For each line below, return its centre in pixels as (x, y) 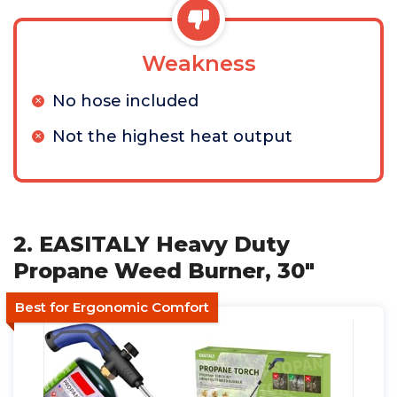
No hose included (125, 101)
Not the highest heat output (172, 136)
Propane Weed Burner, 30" (164, 271)
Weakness (198, 63)
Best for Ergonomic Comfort (112, 307)
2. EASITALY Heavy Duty (152, 244)
